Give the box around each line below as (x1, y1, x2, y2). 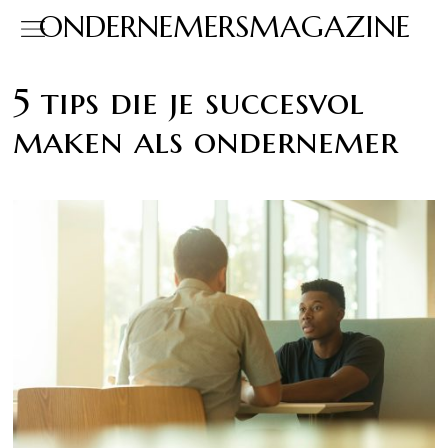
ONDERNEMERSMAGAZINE (38, 8, 410, 45)
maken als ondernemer (13, 118, 399, 163)
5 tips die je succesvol (13, 79, 365, 124)
